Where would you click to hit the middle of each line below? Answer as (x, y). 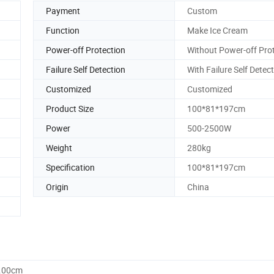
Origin (57, 187)
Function (63, 30)
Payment (63, 10)
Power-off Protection (86, 50)
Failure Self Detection (86, 69)
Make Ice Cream (217, 30)
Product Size (70, 108)
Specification (70, 167)
